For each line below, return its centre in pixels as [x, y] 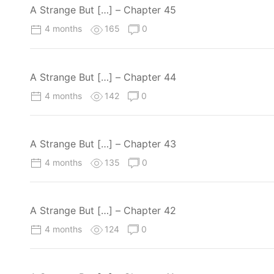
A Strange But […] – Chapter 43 [103, 143]
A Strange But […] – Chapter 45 [103, 10]
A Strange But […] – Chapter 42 [103, 210]
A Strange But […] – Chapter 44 [103, 77]
